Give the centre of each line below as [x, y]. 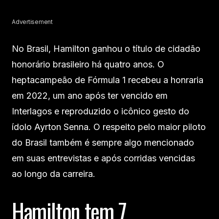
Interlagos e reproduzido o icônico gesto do [100, 111]
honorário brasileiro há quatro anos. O [88, 65]
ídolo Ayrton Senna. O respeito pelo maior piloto [109, 127]
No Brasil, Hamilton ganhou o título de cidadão [106, 49]
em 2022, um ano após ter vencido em [90, 96]
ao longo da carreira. [54, 174]
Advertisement [32, 22]
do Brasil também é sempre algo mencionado [103, 143]
